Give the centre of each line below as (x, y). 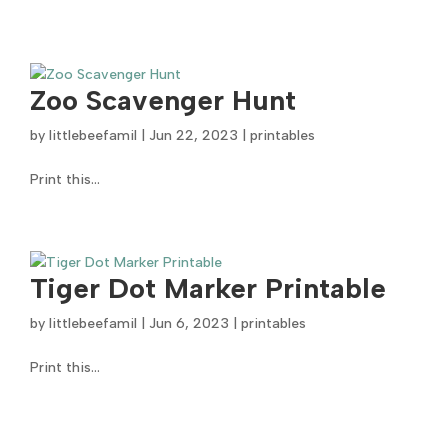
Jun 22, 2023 (194, 135)
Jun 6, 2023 (189, 323)
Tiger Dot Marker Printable (208, 288)
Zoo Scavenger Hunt (163, 100)
